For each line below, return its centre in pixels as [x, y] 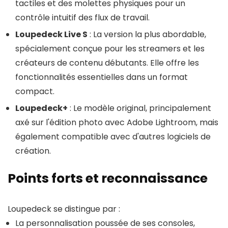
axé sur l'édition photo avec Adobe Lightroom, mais [117, 122]
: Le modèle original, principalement [139, 108]
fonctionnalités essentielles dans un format [102, 77]
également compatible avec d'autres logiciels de [113, 137]
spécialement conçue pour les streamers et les [110, 49]
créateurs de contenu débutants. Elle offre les [107, 63]
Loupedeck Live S [51, 34]
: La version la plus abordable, [147, 34]
